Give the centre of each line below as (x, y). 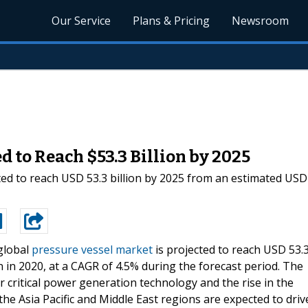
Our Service (81, 21)
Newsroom (261, 21)
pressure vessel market (92, 249)
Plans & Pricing (172, 21)
